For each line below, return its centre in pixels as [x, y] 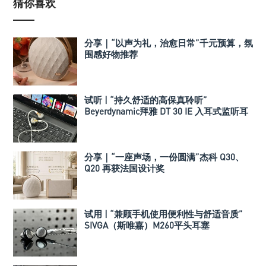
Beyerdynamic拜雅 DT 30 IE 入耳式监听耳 [166, 111]
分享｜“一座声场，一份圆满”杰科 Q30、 [164, 157]
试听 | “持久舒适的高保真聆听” [146, 100]
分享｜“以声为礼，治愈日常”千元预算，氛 [169, 43]
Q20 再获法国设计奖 [124, 168]
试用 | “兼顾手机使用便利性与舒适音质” [164, 214]
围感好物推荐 [111, 54]
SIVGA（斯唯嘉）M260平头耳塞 [147, 225]
